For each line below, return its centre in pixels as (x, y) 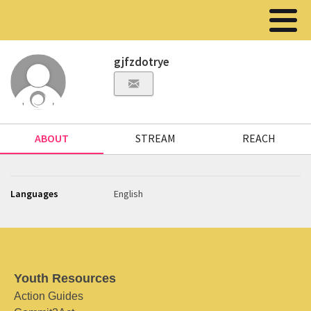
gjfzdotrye (142, 62)
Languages (34, 194)
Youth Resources (65, 278)
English (129, 194)
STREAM (155, 138)
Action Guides (49, 296)
